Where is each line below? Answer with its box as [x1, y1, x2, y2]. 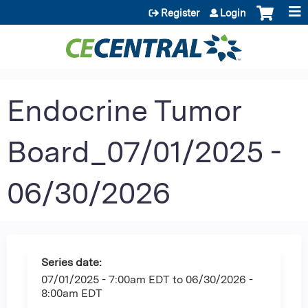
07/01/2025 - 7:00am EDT [41, 272, 170, 286]
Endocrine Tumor [7, 92, 241, 128]
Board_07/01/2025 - [7, 133, 281, 169]
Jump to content [111, 1, 197, 14]
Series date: [41, 255, 104, 269]
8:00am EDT [41, 286, 102, 300]
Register [161, 7, 199, 19]
